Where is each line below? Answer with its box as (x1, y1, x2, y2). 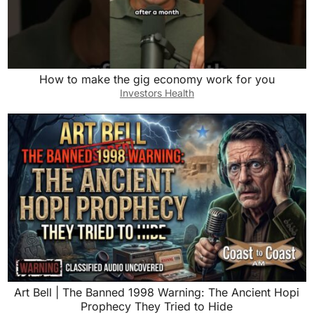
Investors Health (119, 86, 194, 99)
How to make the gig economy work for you (39, 71, 275, 86)
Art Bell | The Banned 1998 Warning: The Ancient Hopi (14, 285, 300, 299)
